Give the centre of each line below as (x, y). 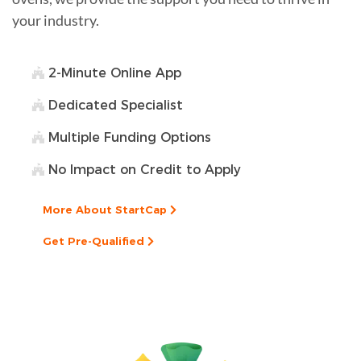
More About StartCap (106, 209)
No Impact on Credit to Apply (143, 169)
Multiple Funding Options (128, 137)
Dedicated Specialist (114, 105)
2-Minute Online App (113, 73)
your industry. (56, 20)
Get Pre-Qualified (95, 241)
